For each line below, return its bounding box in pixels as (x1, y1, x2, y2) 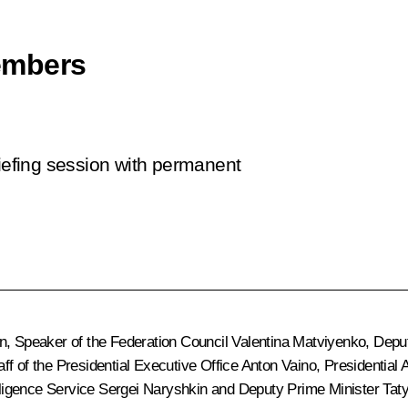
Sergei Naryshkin (98, 380, 208, 398)
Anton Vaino (240, 356, 317, 374)
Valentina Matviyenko (231, 332, 366, 351)
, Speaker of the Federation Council (6, 332, 232, 351)
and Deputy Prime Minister (207, 380, 383, 398)
